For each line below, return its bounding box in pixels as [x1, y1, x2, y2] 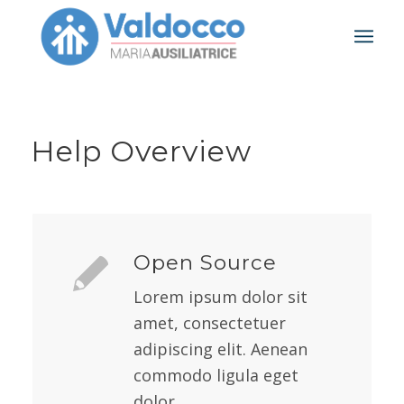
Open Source [133, 250, 277, 275]
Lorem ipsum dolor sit [133, 286, 308, 308]
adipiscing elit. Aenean [133, 338, 308, 361]
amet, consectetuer [133, 312, 286, 335]
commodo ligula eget [133, 364, 298, 387]
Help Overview [30, 133, 252, 169]
